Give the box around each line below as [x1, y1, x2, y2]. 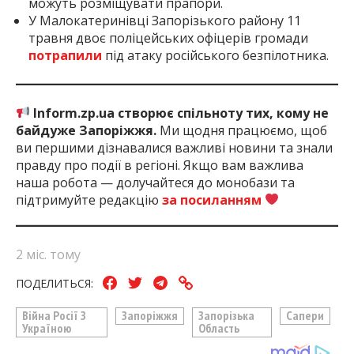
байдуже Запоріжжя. [16, 121, 160, 139]
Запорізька [198, 307, 254, 324]
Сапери [286, 307, 325, 324]
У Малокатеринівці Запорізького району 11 [28, 11, 301, 29]
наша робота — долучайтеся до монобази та [16, 173, 295, 191]
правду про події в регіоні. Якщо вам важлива [16, 156, 303, 174]
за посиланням [162, 190, 262, 209]
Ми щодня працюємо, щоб [160, 121, 327, 139]
